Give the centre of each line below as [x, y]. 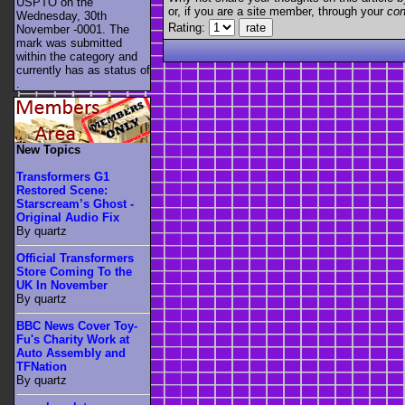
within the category [67, 56]
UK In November [62, 286]
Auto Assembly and [71, 353]
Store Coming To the [74, 272]
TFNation [42, 367]
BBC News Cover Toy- [77, 326]
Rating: [188, 27]
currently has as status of [83, 70]
